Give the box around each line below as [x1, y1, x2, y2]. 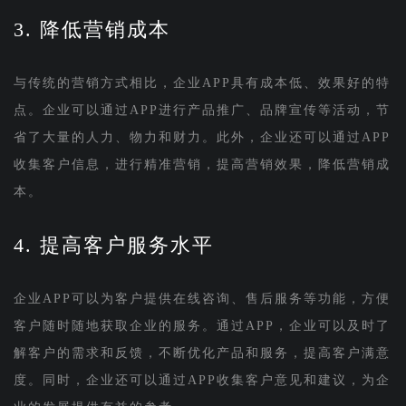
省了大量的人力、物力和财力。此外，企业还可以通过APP [13, 130, 391, 144]
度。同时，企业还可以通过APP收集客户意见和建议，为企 [13, 372, 391, 387]
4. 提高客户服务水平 [13, 233, 214, 256]
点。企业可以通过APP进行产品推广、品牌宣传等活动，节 [13, 102, 391, 117]
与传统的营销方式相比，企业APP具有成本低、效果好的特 [13, 75, 391, 90]
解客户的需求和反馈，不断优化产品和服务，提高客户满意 [13, 345, 391, 360]
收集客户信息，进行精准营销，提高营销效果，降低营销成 [13, 157, 391, 171]
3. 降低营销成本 [13, 17, 170, 41]
